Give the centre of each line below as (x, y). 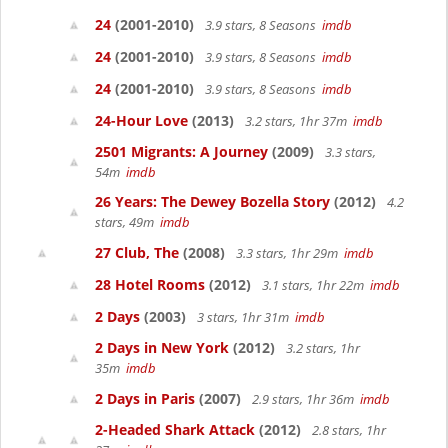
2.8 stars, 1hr (347, 430)
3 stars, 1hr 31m (244, 317)
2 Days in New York (162, 347)
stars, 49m (127, 222)
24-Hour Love (141, 120)
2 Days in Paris (145, 398)
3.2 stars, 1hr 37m (297, 121)
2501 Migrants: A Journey (181, 151)
